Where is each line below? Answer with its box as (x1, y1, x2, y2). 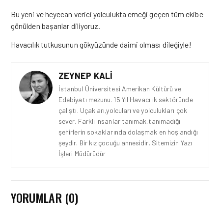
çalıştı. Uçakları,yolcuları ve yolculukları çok (58, 106, 187, 114)
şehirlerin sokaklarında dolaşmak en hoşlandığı (58, 128, 198, 136)
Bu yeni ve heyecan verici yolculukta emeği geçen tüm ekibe (11, 9, 203, 19)
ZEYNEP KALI (58, 70, 112, 81)
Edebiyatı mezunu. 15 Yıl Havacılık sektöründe (58, 95, 193, 104)
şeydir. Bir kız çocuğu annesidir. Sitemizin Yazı (58, 138, 192, 147)
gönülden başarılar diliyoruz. (11, 21, 101, 30)
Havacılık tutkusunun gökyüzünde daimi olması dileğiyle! (11, 40, 192, 49)
